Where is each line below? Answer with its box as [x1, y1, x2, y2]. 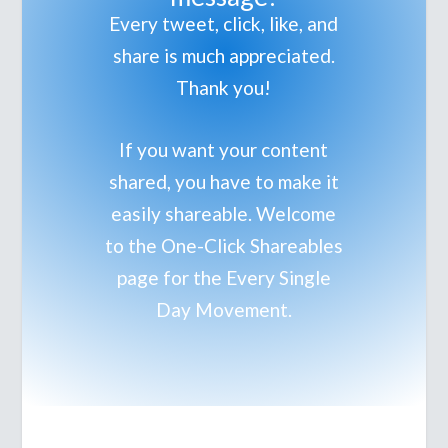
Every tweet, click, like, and [109, 12, 339, 35]
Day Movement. [155, 298, 292, 322]
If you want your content [119, 138, 329, 162]
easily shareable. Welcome [111, 202, 337, 226]
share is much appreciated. [112, 44, 335, 67]
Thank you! [176, 76, 272, 99]
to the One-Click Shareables [104, 234, 343, 258]
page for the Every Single [116, 266, 331, 290]
